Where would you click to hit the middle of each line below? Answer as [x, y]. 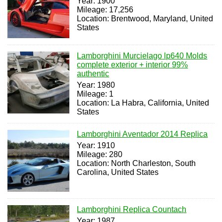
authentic [93, 73]
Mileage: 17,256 [105, 9]
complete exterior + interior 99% [133, 64]
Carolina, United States [118, 172]
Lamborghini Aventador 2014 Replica [142, 134]
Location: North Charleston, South [137, 163]
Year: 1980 [96, 85]
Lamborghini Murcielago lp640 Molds [142, 55]
